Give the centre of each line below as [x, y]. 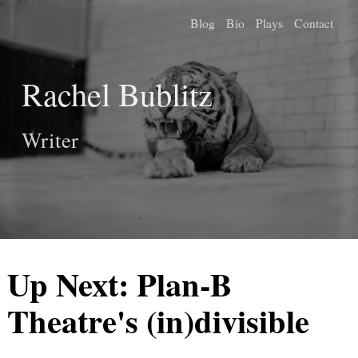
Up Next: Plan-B [119, 284]
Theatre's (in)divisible [158, 320]
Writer [50, 140]
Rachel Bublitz [117, 93]
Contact [313, 23]
